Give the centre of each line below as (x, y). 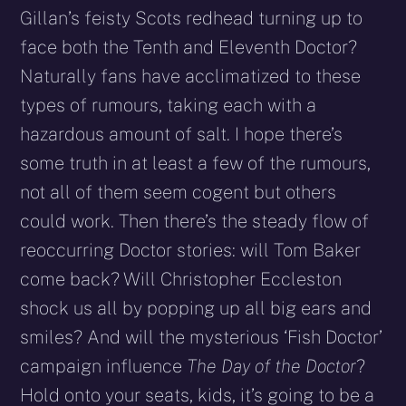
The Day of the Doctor (272, 366)
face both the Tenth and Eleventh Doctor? (189, 47)
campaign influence (104, 366)
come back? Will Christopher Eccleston (181, 279)
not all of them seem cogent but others (179, 192)
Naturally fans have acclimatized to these (191, 76)
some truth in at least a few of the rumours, (196, 163)
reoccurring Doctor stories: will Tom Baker (191, 250)
